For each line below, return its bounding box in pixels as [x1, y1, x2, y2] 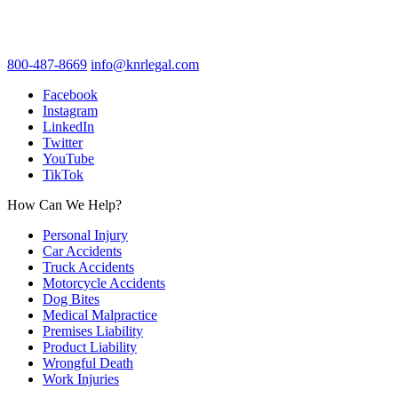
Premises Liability [43, 322, 143, 338]
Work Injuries [43, 370, 119, 386]
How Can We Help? [7, 196, 122, 212]
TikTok [43, 166, 84, 182]
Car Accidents [43, 243, 122, 259]
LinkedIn [43, 118, 94, 134]
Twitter [43, 134, 83, 150]
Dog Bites [43, 291, 99, 306]
